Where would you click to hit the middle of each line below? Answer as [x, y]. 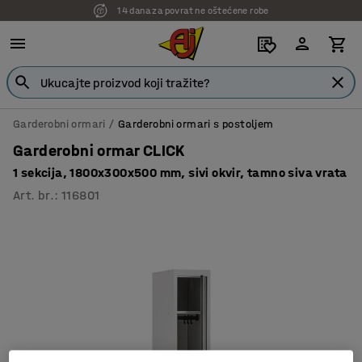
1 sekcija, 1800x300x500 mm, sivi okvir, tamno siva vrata [180, 173]
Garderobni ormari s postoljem [196, 124]
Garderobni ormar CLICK [99, 151]
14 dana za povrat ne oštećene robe [193, 11]
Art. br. [34, 195]
